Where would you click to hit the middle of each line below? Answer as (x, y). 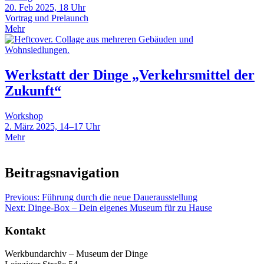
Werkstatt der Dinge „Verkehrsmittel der (130, 75)
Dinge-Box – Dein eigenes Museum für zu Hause (120, 208)
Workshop (24, 115)
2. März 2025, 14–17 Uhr (52, 126)
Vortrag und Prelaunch (47, 18)
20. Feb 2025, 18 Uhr (45, 7)
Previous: (22, 197)
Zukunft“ (33, 90)
